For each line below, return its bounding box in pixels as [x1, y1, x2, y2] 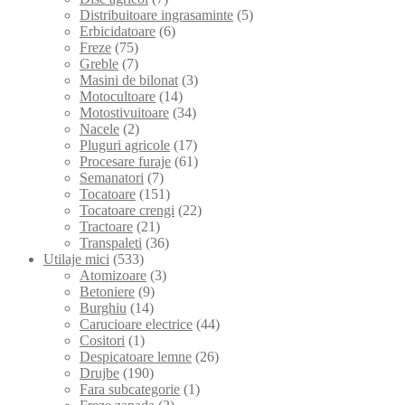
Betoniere [80, 283, 135, 299]
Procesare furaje [80, 153, 171, 169]
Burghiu [80, 299, 127, 316]
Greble [80, 55, 118, 71]
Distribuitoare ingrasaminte [80, 6, 233, 23]
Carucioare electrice [80, 316, 193, 332]
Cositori [80, 332, 125, 348]
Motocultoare [80, 88, 155, 104]
